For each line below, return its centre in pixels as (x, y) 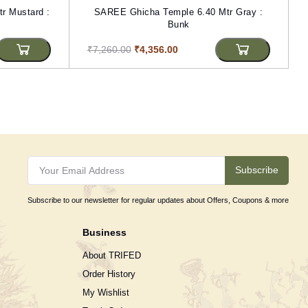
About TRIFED (112, 255)
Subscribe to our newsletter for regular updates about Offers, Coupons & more (158, 200)
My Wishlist (106, 292)
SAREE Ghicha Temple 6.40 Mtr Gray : (178, 12)
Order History (109, 274)
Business (105, 232)
